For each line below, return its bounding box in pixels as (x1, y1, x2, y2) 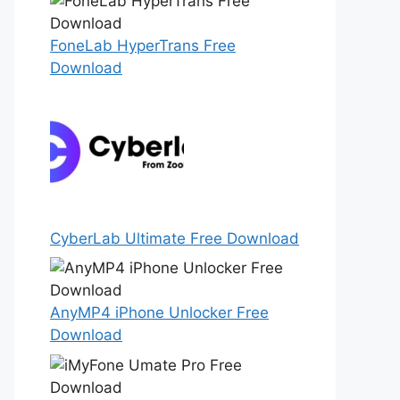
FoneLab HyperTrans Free (50, 37, 236, 54)
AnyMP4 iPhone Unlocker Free (50, 304, 269, 321)
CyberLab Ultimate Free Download (50, 229, 299, 247)
